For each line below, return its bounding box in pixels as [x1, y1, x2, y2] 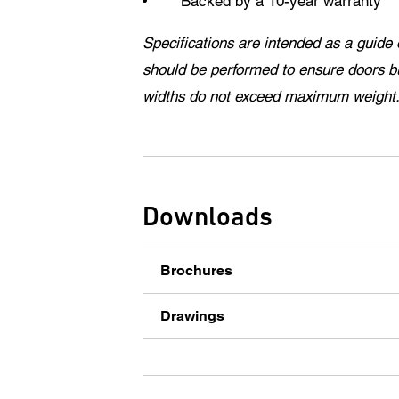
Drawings [160, 307, 224, 325]
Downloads [142, 200, 273, 232]
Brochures [160, 262, 232, 280]
